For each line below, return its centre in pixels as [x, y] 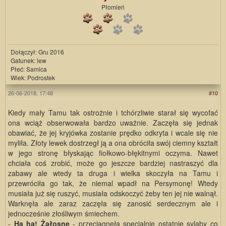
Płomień [113, 7]
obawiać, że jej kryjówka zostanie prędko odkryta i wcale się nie [113, 132]
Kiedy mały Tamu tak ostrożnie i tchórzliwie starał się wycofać [113, 112]
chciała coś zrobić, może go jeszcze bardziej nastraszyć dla [113, 163]
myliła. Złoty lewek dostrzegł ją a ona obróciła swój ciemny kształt [113, 143]
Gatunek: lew [29, 60]
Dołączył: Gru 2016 [37, 51]
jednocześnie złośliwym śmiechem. [64, 213]
